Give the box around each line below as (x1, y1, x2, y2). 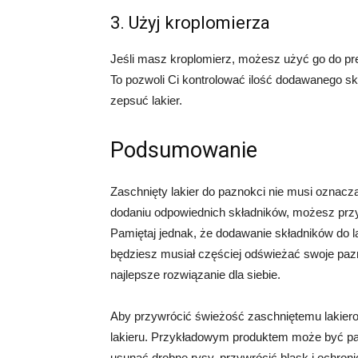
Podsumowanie (110, 137, 257, 163)
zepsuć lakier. (110, 93, 182, 107)
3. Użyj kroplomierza (110, 13, 270, 33)
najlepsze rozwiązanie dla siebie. (110, 268, 280, 281)
